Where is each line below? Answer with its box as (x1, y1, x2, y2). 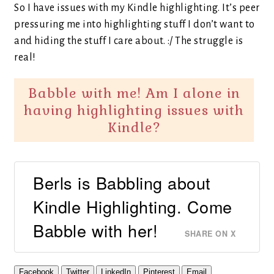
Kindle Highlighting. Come (33, 194, 232, 218)
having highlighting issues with (24, 102, 244, 119)
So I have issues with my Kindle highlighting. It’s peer (14, 2, 260, 13)
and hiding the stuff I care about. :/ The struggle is (14, 35, 243, 46)
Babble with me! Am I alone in (28, 84, 240, 102)
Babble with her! (33, 218, 158, 242)
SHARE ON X (185, 228, 235, 239)
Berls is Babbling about (33, 170, 211, 194)
